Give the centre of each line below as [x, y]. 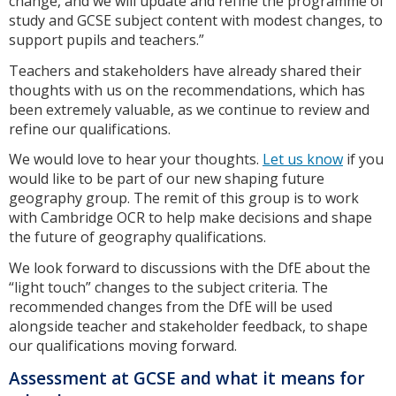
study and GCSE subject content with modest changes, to [196, 20]
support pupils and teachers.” [108, 39]
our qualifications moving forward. [123, 346]
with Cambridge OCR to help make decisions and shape [190, 218]
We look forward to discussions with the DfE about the [190, 268]
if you [363, 160]
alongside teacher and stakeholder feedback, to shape [188, 327]
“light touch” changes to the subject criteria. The [168, 288]
